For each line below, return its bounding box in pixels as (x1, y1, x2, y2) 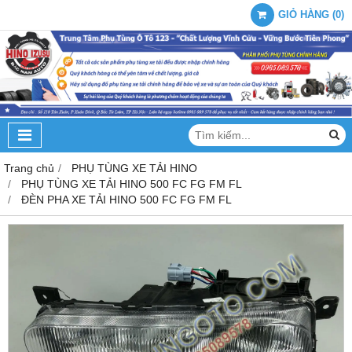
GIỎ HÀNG (278, 9, 329, 20)
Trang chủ (4, 161, 54, 174)
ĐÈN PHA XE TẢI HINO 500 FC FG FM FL (21, 192, 232, 206)
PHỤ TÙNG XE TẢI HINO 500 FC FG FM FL (21, 177, 242, 190)
